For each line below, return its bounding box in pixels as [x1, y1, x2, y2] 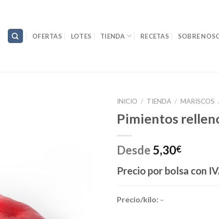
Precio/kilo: [117, 194, 158, 204]
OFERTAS [32, 32, 62, 40]
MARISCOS [180, 97, 215, 105]
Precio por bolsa [117, 164, 189, 176]
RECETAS [140, 32, 169, 40]
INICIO [117, 97, 137, 105]
